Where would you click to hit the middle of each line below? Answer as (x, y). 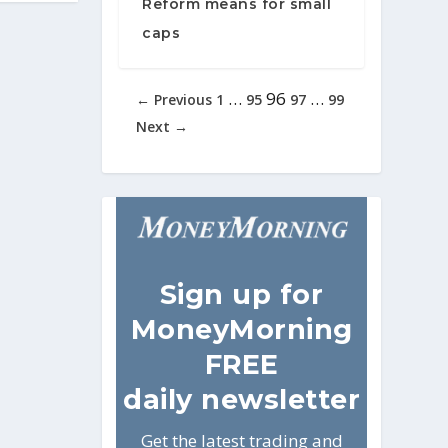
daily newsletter (242, 399)
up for (278, 294)
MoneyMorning (241, 329)
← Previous (174, 100)
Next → (162, 127)
